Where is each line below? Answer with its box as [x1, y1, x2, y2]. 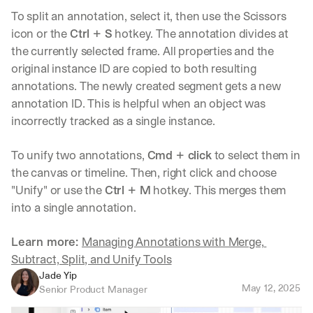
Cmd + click [147, 146, 212, 163]
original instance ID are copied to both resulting [11, 59, 256, 77]
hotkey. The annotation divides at [112, 24, 289, 42]
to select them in [211, 146, 300, 163]
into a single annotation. [11, 198, 136, 216]
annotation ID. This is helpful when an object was [11, 94, 265, 112]
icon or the [11, 24, 70, 42]
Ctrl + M [104, 181, 151, 198]
